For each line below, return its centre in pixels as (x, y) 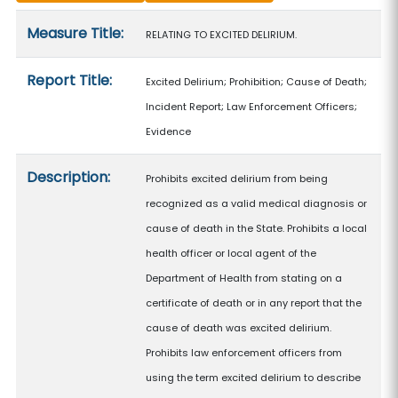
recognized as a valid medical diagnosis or (257, 203)
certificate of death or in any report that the (254, 303)
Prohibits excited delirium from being (237, 179)
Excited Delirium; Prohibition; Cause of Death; (257, 82)
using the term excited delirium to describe (254, 378)
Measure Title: (76, 33)
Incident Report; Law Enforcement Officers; (252, 107)
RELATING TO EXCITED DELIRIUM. (222, 35)
